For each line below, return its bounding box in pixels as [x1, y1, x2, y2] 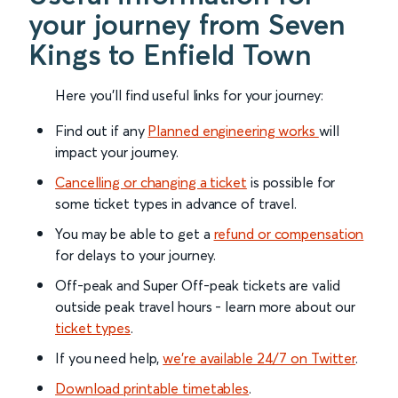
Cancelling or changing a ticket [55, 173, 247, 192]
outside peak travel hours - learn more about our [55, 298, 356, 316]
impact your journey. [55, 143, 179, 162]
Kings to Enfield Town [28, 37, 312, 73]
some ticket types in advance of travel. [55, 195, 298, 213]
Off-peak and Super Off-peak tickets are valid [55, 276, 340, 295]
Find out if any [55, 122, 148, 140]
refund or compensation [213, 225, 364, 243]
